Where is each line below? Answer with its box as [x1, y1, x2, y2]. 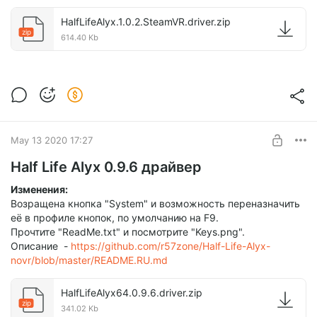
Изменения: [11, 183, 68, 196]
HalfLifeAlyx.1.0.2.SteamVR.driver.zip [61, 16, 231, 28]
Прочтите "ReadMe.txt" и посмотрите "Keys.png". [11, 226, 245, 238]
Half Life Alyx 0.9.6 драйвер [11, 158, 202, 176]
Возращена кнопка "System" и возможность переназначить [11, 197, 300, 210]
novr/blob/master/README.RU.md [11, 254, 168, 267]
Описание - [11, 240, 71, 253]
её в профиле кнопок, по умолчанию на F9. [11, 212, 219, 224]
